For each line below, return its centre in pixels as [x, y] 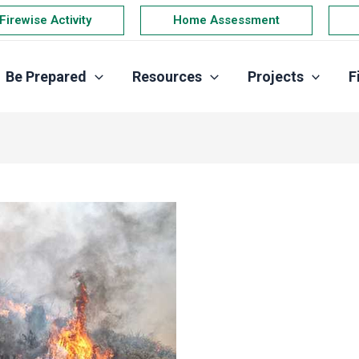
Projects [275, 77]
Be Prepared [46, 77]
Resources [167, 77]
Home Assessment [226, 20]
